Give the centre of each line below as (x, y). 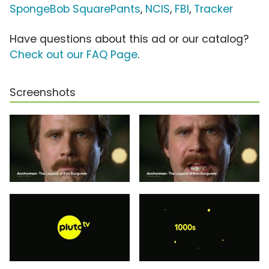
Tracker (213, 9)
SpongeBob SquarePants (75, 9)
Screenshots (43, 93)
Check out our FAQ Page (74, 55)
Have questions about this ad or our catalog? (129, 39)
